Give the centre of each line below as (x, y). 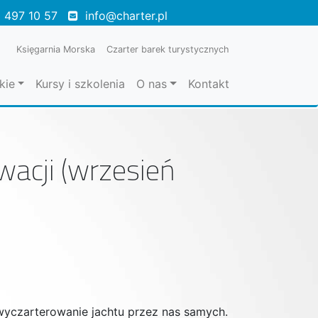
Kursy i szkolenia (81, 84)
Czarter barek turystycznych (168, 49)
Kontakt (209, 84)
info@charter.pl (126, 16)
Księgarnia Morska (56, 49)
